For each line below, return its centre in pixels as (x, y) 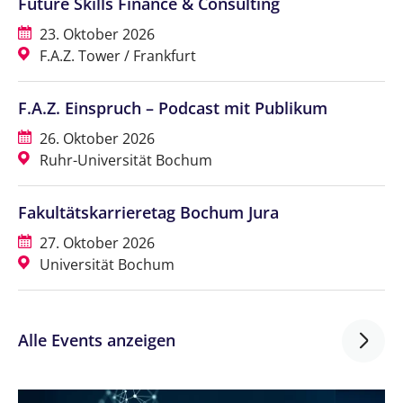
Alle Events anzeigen (97, 340)
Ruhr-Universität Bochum (124, 160)
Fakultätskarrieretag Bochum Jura (148, 212)
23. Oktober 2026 (95, 34)
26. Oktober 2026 (95, 138)
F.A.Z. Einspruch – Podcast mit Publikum (173, 107)
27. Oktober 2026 (95, 242)
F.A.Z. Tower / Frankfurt (116, 55)
